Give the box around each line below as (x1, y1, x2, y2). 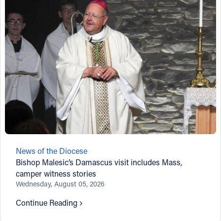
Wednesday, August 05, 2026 (16, 179, 105, 188)
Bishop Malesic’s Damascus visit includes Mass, (16, 156, 183, 167)
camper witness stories (16, 168, 97, 179)
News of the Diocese (16, 145, 88, 156)
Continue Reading (16, 197, 78, 208)
